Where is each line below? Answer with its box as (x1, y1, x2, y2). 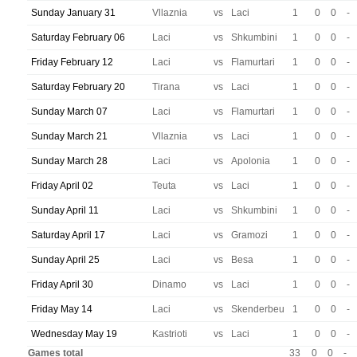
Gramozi (231, 229, 268, 241)
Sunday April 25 (31, 254, 100, 265)
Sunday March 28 (31, 155, 108, 167)
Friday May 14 (31, 304, 92, 315)
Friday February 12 (31, 57, 113, 68)
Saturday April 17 (31, 229, 105, 241)
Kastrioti (152, 328, 187, 339)
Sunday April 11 (31, 205, 99, 216)
